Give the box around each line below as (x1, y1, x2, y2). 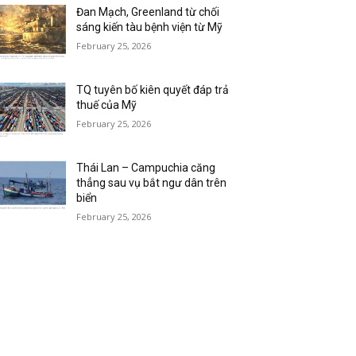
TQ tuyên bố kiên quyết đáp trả (76, 83, 230, 97)
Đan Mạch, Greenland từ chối (76, 6, 220, 19)
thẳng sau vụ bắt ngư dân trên (76, 176, 227, 190)
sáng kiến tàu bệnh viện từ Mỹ (76, 21, 223, 34)
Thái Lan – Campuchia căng (76, 161, 216, 175)
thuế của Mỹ (76, 99, 137, 112)
